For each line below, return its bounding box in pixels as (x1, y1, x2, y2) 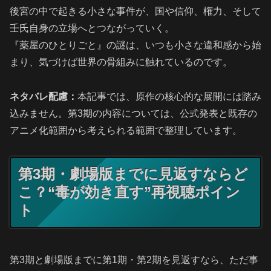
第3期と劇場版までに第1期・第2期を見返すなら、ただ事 (10, 254, 258, 265)
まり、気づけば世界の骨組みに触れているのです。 (10, 57, 232, 68)
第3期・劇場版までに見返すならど (18, 165, 248, 182)
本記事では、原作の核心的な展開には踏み (77, 91, 261, 102)
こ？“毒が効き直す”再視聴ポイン (18, 183, 240, 200)
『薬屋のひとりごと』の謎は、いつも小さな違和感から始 (10, 40, 261, 51)
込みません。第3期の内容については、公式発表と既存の (10, 108, 257, 119)
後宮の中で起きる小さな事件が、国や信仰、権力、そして (10, 6, 261, 17)
